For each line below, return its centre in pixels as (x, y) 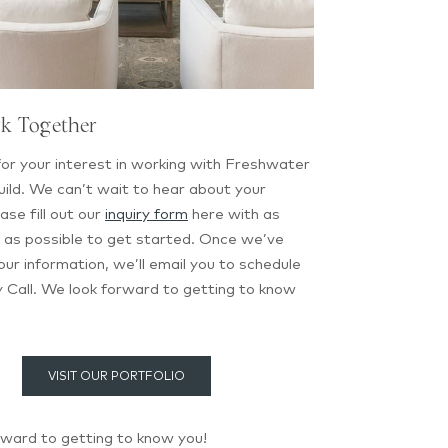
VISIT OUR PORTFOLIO (116, 375)
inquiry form (146, 214)
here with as (233, 214)
